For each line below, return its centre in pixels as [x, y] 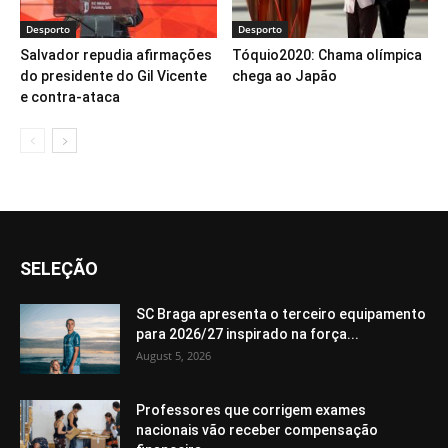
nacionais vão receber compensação [257, 429]
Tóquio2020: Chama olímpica [326, 54]
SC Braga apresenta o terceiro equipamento [281, 313]
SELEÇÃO [59, 268]
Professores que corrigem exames [251, 409]
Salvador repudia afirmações [116, 54]
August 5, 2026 [173, 355]
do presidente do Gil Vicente [113, 75]
